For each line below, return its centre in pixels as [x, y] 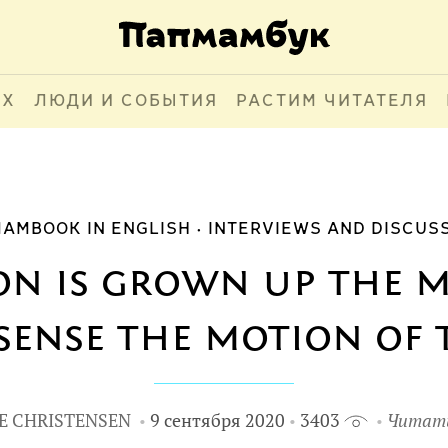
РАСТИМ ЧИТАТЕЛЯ [331, 101]
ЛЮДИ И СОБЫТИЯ [125, 101]
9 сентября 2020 [217, 420]
